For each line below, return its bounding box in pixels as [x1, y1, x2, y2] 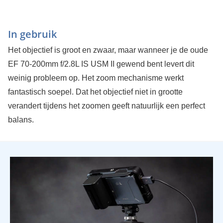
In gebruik [7, 27, 57, 41]
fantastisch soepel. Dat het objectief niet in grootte [7, 87, 183, 96]
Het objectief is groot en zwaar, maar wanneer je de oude [7, 45, 208, 54]
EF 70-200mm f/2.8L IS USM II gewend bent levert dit [7, 59, 194, 68]
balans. [7, 115, 34, 124]
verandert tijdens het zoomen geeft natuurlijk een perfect [7, 101, 205, 110]
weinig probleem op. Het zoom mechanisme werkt [7, 73, 184, 82]
